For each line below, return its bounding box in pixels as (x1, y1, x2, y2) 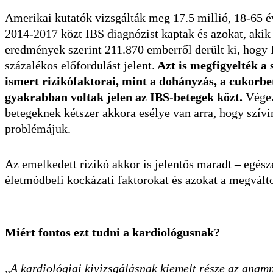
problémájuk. (5, 122, 71, 136)
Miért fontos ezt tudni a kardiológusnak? (5, 225, 220, 239)
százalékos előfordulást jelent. (5, 58, 155, 73)
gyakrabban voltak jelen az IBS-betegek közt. (5, 90, 243, 104)
